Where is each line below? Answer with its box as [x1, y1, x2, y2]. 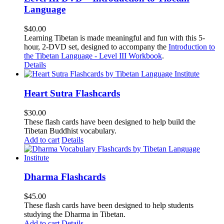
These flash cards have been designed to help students [24, 201, 193, 210]
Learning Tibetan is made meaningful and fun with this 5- [24, 33, 205, 42]
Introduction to [168, 42, 215, 51]
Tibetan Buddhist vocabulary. [24, 126, 116, 135]
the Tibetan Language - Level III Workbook [24, 51, 162, 60]
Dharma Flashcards [24, 171, 105, 182]
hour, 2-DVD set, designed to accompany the [24, 42, 168, 51]
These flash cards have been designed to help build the [24, 117, 195, 126]
